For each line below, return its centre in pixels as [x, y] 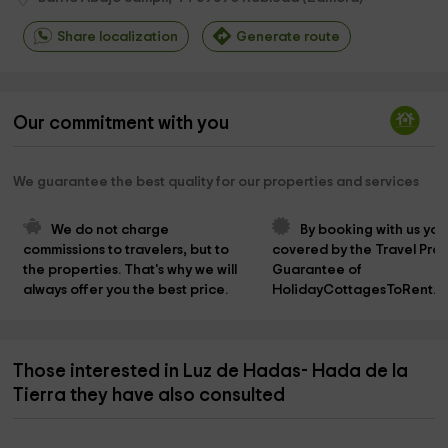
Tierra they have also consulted [149, 396]
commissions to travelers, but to [128, 250]
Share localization [118, 37]
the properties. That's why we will [132, 270]
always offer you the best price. [126, 290]
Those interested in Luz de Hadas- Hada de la [211, 372]
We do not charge [112, 230]
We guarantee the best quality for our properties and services [216, 182]
